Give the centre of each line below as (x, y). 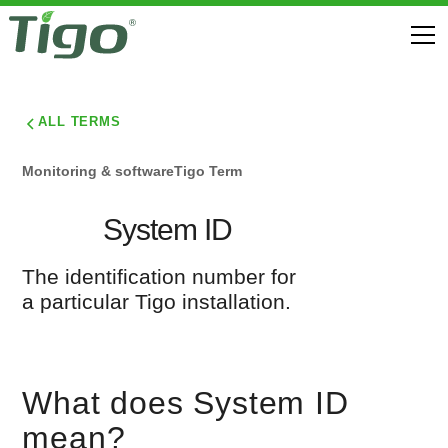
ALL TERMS (79, 121)
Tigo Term (208, 171)
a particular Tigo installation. (157, 301)
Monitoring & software (98, 171)
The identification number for (159, 276)
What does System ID (185, 403)
